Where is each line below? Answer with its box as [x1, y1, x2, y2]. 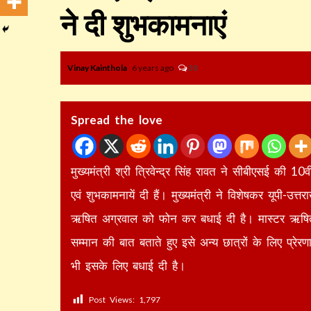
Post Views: [89, 294, 135, 305]
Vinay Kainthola [67, 62, 128, 73]
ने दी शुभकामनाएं [60, 8, 226, 42]
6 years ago [132, 62, 175, 73]
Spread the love [71, 112, 162, 127]
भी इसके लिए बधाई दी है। [71, 258, 185, 273]
